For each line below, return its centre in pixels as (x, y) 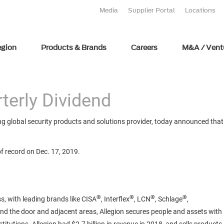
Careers (144, 48)
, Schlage (169, 199)
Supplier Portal (151, 10)
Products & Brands (73, 48)
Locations (200, 10)
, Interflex (115, 199)
